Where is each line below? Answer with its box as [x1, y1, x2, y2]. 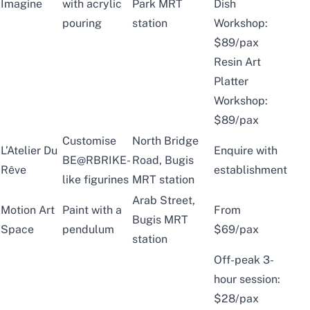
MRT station [132, 172, 194, 186]
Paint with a [62, 203, 122, 217]
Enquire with [214, 143, 277, 157]
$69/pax [214, 222, 259, 236]
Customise [62, 134, 116, 147]
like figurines [62, 172, 129, 186]
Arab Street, [132, 193, 195, 207]
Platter [214, 74, 248, 88]
